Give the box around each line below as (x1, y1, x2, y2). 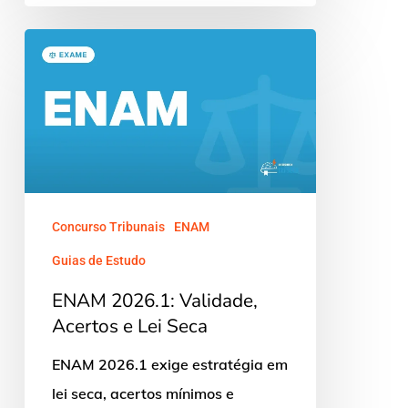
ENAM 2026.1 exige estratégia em (51, 354, 288, 373)
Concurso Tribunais (51, 219, 165, 234)
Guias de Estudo (51, 252, 146, 268)
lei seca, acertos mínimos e (51, 383, 234, 403)
